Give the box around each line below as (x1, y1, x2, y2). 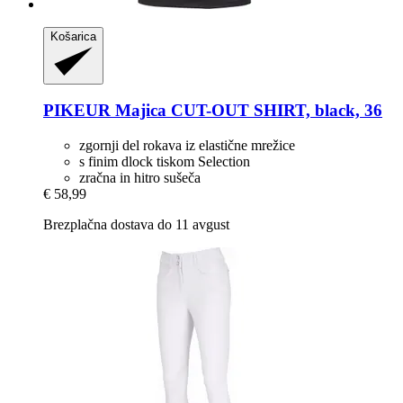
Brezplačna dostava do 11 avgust (43, 217, 229, 232)
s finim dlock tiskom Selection (79, 154, 250, 169)
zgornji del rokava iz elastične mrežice (79, 138, 295, 153)
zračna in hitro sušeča (79, 170, 201, 185)
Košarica (50, 29, 96, 43)
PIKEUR (43, 101, 111, 121)
